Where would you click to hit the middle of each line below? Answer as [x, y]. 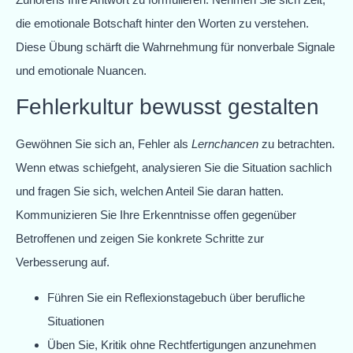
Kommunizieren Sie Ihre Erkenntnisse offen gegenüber [156, 215]
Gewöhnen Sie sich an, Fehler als [104, 144]
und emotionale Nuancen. [81, 70]
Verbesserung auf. [63, 262]
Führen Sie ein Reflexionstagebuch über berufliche [176, 297]
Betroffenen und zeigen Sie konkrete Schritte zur [140, 239]
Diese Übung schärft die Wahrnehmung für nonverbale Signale [175, 46]
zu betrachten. [297, 144]
